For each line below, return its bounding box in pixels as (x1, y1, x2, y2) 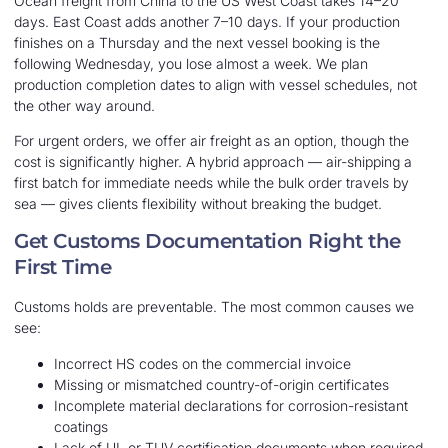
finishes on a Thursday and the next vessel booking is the (14, 33, 380, 51)
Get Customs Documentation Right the (14, 229, 401, 254)
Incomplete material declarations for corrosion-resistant (54, 396, 408, 414)
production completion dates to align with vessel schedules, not (14, 75, 417, 93)
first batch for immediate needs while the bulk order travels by (14, 174, 409, 192)
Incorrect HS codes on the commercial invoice (54, 354, 351, 372)
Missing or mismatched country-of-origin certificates (54, 375, 389, 393)
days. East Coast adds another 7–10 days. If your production (14, 12, 400, 30)
